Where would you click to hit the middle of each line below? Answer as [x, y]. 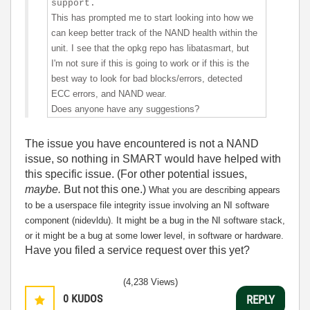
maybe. [43, 189]
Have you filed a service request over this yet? [137, 250]
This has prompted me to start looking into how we [152, 18]
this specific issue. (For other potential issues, [136, 174]
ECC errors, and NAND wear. [109, 94]
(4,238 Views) [151, 282]
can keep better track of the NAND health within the [154, 33]
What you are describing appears [215, 190]
